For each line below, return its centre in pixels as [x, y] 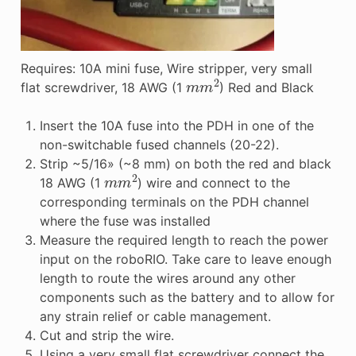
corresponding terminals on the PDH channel [174, 202]
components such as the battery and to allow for [187, 298]
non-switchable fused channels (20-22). [159, 145]
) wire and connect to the [213, 183]
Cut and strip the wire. [106, 336]
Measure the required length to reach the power [184, 240]
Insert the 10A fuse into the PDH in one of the [176, 126]
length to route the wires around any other [167, 279]
